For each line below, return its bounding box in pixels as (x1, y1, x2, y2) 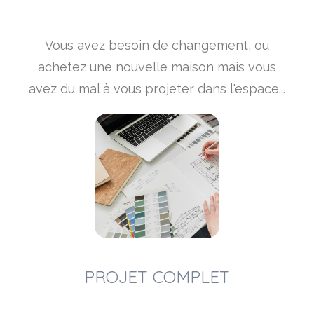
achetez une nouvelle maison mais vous (38, 60, 276, 75)
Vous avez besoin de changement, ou (45, 38, 269, 53)
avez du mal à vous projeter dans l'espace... (29, 81, 285, 97)
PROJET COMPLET (84, 266, 230, 287)
